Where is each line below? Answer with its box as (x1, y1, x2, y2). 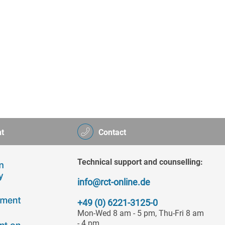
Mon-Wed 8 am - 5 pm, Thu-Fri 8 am (77, 208, 204, 218)
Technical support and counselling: (77, 157, 203, 167)
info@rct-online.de (77, 177, 150, 188)
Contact (98, 128, 126, 138)
